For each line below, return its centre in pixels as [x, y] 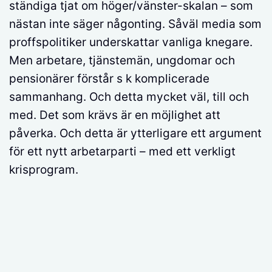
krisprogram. [44, 170]
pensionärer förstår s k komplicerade [109, 79]
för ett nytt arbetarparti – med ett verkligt [122, 151]
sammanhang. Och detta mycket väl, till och [129, 97]
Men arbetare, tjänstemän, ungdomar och [122, 60]
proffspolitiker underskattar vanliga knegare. [131, 42]
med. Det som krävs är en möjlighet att [115, 115]
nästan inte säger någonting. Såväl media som [135, 24]
